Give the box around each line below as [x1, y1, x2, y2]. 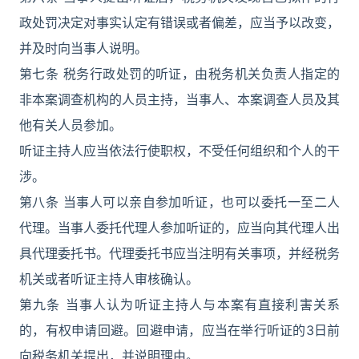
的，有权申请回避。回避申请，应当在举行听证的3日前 [19, 322, 340, 338]
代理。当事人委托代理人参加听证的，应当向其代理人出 [19, 220, 340, 236]
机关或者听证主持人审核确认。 [19, 271, 199, 287]
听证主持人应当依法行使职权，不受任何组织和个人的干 [19, 143, 340, 159]
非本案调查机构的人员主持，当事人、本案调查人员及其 [19, 91, 340, 107]
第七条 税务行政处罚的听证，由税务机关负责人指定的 [19, 66, 340, 82]
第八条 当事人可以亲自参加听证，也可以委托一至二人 [19, 194, 340, 210]
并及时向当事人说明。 [19, 40, 147, 56]
